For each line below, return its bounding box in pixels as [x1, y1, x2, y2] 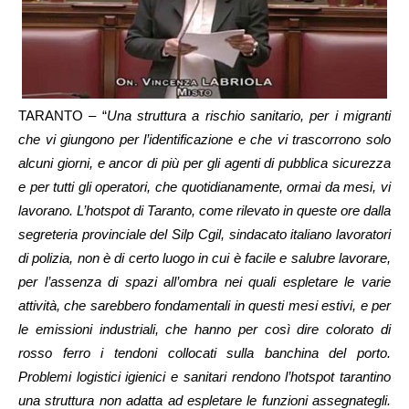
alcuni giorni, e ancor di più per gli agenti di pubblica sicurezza [18, 155, 391, 171]
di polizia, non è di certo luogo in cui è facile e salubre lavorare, [18, 250, 391, 266]
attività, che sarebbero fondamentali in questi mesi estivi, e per [18, 298, 391, 313]
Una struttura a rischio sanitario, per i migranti [106, 108, 392, 123]
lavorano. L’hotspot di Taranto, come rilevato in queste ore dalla [18, 203, 391, 218]
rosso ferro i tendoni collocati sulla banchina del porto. [18, 345, 391, 361]
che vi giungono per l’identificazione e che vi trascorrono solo [18, 131, 391, 147]
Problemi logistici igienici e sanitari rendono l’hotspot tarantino [18, 369, 391, 384]
